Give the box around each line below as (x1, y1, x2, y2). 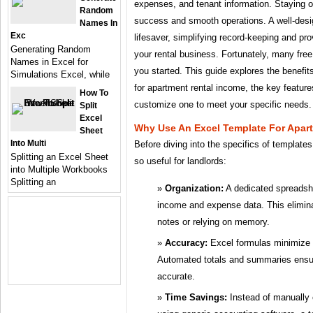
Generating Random (10, 44, 91, 54)
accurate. (157, 270, 195, 282)
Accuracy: (165, 237, 208, 248)
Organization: (165, 182, 224, 194)
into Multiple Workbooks (10, 164, 108, 175)
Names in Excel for (10, 57, 88, 67)
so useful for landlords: (134, 155, 226, 166)
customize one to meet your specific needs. (134, 99, 312, 110)
